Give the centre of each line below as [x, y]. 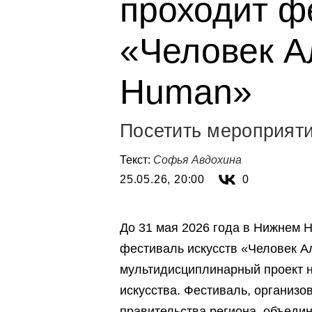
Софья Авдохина [197, 160]
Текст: [136, 160]
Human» [186, 92]
